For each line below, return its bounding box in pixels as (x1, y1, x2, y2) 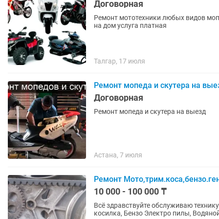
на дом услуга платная (94, 22, 167, 29)
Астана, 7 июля (94, 151, 142, 159)
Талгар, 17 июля (94, 57, 145, 65)
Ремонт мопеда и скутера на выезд (94, 108, 206, 115)
